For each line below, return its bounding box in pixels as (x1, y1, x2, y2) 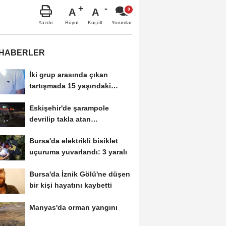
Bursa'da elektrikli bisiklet (29, 137, 118, 145)
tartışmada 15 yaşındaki (29, 81, 111, 90)
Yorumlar (111, 19, 132, 25)
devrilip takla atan (29, 115, 91, 123)
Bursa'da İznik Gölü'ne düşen (29, 170, 130, 179)
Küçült (88, 19, 102, 25)
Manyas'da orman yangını (29, 203, 118, 212)
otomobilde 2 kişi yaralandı (29, 126, 123, 134)
